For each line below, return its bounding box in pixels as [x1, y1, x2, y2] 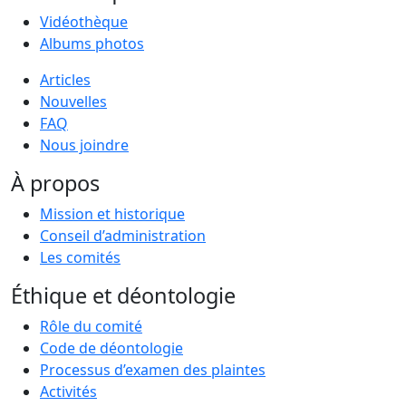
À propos [11, 168, 100, 198]
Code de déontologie [40, 337, 183, 358]
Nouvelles [40, 91, 107, 111]
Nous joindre [40, 134, 129, 155]
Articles [40, 69, 91, 90]
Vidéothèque [40, 11, 128, 32]
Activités [40, 381, 97, 401]
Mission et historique [40, 203, 185, 224]
